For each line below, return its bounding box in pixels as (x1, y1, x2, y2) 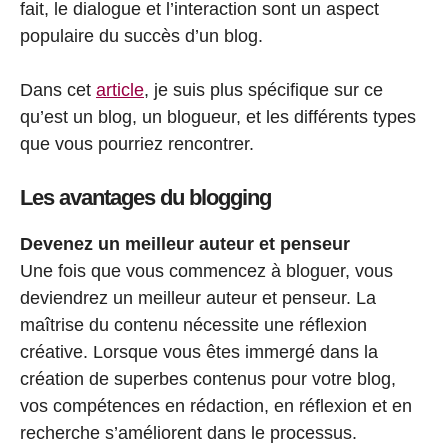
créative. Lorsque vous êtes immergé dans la (20, 341, 378, 362)
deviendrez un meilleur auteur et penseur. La (20, 287, 376, 308)
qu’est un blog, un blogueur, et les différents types (20, 106, 416, 127)
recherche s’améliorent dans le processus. (20, 422, 357, 443)
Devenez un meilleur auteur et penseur (20, 233, 350, 254)
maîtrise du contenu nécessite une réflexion (20, 314, 367, 335)
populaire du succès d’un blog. (20, 25, 263, 46)
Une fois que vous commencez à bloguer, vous (20, 260, 393, 281)
